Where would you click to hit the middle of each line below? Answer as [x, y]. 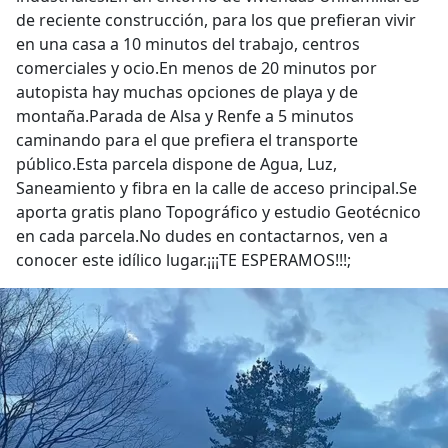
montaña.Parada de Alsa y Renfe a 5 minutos [185, 116]
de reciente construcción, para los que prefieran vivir [216, 20]
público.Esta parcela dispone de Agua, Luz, [176, 164]
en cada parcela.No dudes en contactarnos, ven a [202, 236]
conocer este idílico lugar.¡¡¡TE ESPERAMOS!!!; [183, 260]
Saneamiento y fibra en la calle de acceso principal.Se [216, 188]
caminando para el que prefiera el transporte [187, 140]
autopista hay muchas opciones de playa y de [187, 92]
